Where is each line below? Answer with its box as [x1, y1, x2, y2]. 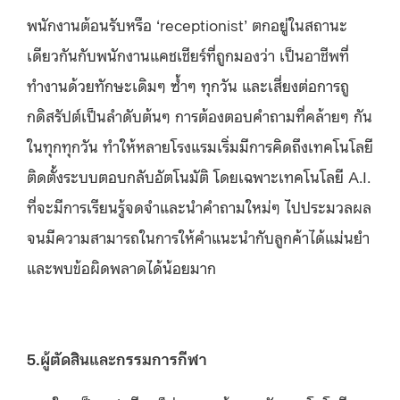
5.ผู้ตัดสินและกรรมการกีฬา [27, 346, 207, 369]
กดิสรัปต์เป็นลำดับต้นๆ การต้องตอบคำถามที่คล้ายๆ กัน [27, 104, 372, 126]
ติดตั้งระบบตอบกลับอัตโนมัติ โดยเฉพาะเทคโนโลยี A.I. [27, 164, 371, 187]
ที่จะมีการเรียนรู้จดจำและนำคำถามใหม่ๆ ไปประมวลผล [27, 195, 371, 217]
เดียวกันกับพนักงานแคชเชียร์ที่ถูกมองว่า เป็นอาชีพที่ [27, 43, 349, 65]
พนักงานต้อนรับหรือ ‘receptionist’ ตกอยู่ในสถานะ [27, 12, 347, 35]
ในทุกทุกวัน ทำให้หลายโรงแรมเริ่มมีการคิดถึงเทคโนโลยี [27, 134, 373, 156]
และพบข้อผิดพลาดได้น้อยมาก [27, 255, 216, 278]
